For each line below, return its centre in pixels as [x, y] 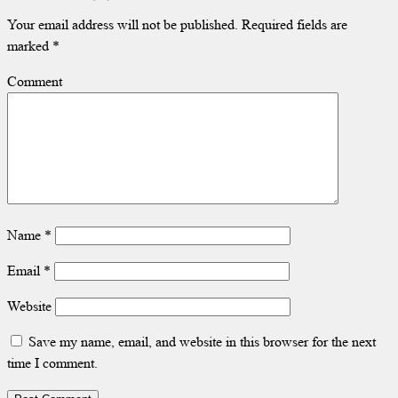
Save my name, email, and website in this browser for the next [202, 341]
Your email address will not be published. [123, 24]
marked [30, 45]
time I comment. [52, 362]
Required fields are [293, 24]
